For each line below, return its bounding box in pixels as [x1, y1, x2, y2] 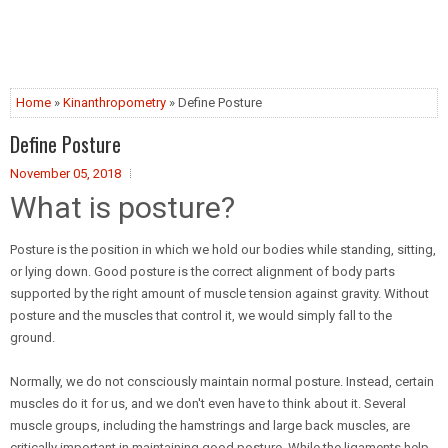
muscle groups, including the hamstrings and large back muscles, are [10, 418, 410, 433]
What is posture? [10, 190, 235, 225]
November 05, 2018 [10, 166, 121, 181]
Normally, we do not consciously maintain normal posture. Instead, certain [10, 374, 434, 389]
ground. [10, 330, 55, 345]
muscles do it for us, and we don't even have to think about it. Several [10, 396, 406, 411]
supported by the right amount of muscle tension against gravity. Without [10, 286, 429, 301]
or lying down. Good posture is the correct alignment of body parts [10, 264, 395, 279]
